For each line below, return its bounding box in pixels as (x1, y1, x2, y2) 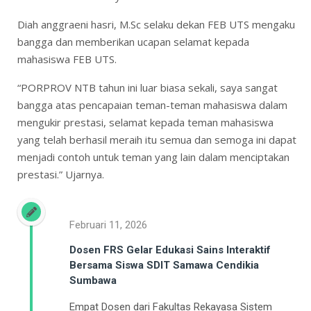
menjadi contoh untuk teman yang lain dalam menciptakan (17, 149, 289, 164)
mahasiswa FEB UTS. (17, 51, 117, 66)
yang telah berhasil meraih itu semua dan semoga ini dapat (17, 132, 296, 146)
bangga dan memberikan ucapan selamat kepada (17, 34, 249, 49)
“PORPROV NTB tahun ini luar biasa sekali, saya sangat (17, 80, 278, 94)
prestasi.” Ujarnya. (17, 167, 110, 181)
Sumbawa (69, 274, 117, 287)
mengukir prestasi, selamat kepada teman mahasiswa (17, 115, 274, 129)
